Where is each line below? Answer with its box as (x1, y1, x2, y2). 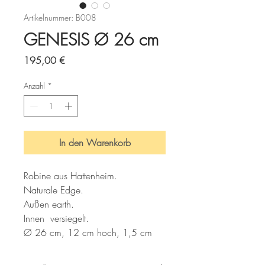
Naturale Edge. (24, 183, 83, 196)
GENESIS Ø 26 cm (24, 28, 159, 50)
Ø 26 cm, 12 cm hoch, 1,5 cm (24, 225, 155, 239)
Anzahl (24, 80, 45, 91)
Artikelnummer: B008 (24, 12, 96, 23)
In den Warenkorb (59, 135, 131, 149)
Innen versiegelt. (24, 211, 89, 225)
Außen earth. (24, 197, 74, 211)
